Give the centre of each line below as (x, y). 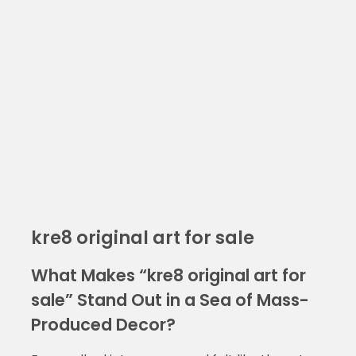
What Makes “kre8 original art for (168, 275)
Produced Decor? (103, 324)
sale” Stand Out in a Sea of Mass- (170, 300)
